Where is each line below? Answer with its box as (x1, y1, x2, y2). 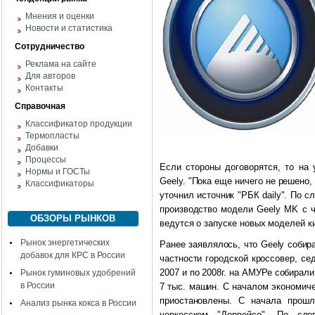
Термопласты (25, 131, 79, 141)
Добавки (25, 143, 58, 153)
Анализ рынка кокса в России (20, 298, 136, 308)
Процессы (25, 155, 66, 165)
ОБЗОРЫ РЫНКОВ (30, 213, 116, 224)
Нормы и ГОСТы (25, 167, 90, 176)
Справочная (15, 101, 65, 111)
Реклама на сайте (25, 59, 96, 69)
